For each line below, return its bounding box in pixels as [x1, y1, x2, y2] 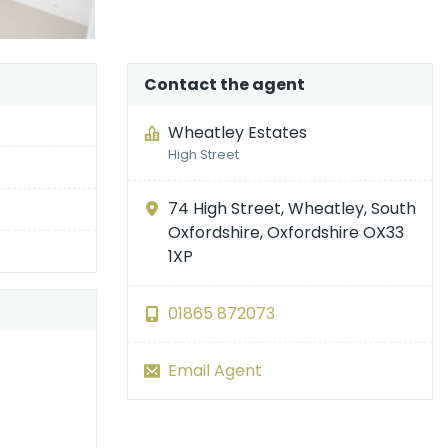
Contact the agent [144, 73, 305, 97]
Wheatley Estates [168, 121, 307, 145]
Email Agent [168, 359, 262, 383]
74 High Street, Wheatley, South [168, 197, 416, 221]
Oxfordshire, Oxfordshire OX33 [168, 221, 404, 245]
